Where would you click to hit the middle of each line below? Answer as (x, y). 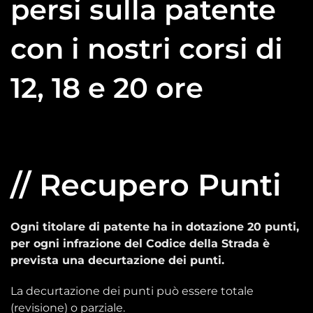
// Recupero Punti (146, 185)
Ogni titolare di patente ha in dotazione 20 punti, (155, 226)
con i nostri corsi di (147, 48)
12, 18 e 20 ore (107, 87)
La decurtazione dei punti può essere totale (132, 291)
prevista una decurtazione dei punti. (117, 260)
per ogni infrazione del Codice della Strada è (140, 243)
